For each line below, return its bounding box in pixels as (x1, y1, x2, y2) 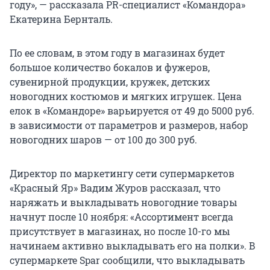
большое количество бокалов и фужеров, (10, 60, 210, 74)
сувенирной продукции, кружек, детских (10, 75, 210, 88)
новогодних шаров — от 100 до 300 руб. (10, 133, 197, 146)
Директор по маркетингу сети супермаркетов (10, 166, 234, 180)
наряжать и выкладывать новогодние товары (10, 195, 237, 209)
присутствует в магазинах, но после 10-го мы (10, 224, 230, 237)
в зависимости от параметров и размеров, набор (10, 118, 248, 131)
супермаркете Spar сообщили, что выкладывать (10, 253, 245, 266)
